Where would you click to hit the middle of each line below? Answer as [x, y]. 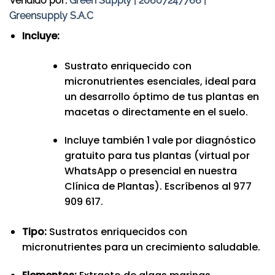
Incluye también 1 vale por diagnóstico [160, 141]
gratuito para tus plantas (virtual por [157, 156]
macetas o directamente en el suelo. [156, 112]
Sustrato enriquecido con [128, 66]
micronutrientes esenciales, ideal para [160, 82]
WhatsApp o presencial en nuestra [150, 171]
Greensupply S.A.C [51, 16]
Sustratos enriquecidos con [117, 232]
